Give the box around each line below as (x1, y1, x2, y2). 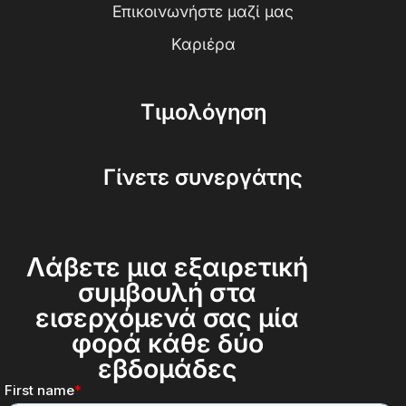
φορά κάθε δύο (71, 326, 264, 359)
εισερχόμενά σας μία (35, 301, 300, 333)
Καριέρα (170, 34, 236, 53)
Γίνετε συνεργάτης (103, 163, 303, 190)
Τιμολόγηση (140, 98, 266, 125)
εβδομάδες (97, 352, 237, 384)
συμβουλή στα (78, 275, 257, 308)
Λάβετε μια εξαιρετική (26, 250, 309, 283)
